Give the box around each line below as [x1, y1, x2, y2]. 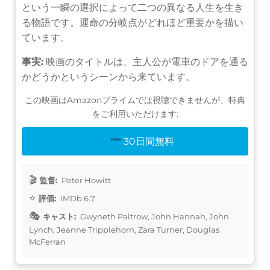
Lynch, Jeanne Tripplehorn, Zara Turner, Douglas [29, 224, 219, 234]
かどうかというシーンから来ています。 [22, 71, 195, 83]
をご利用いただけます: [92, 108, 178, 119]
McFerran [29, 236, 66, 246]
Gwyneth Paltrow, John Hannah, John [78, 211, 229, 221]
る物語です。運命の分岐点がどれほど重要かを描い [22, 16, 243, 28]
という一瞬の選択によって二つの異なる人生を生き [22, 1, 243, 13]
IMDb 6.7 [58, 193, 95, 203]
